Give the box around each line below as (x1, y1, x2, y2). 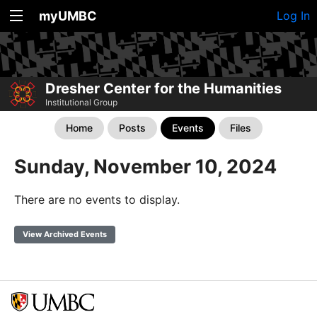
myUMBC (39, 8, 97, 23)
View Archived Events (23, 229, 107, 240)
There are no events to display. (14, 192, 180, 207)
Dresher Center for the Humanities (45, 80, 282, 98)
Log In (277, 8, 310, 23)
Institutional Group (45, 97, 117, 108)
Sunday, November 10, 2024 (14, 155, 277, 179)
